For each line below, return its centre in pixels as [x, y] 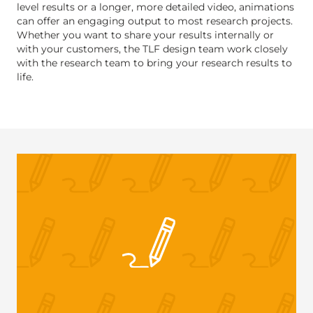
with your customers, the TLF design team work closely [152, 49]
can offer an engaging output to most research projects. [155, 21]
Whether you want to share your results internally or [145, 35]
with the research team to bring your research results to [154, 63]
